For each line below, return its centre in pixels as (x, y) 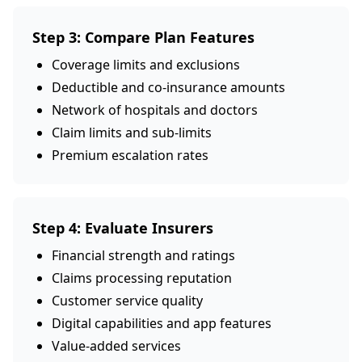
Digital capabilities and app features (162, 323)
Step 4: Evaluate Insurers (123, 228)
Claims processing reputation (142, 278)
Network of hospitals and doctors (155, 110)
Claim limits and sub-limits (132, 133)
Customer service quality (127, 301)
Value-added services (116, 346)
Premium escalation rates (130, 155)
